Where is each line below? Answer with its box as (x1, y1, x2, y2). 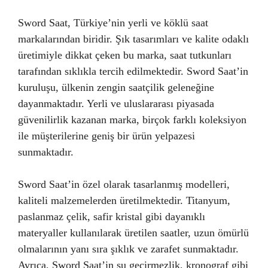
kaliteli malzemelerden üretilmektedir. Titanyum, (18, 194, 230, 206)
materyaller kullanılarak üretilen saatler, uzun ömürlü (18, 227, 249, 239)
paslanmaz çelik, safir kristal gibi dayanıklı (18, 211, 205, 223)
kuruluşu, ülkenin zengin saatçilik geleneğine (18, 81, 214, 93)
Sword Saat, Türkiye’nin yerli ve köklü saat (18, 17, 208, 29)
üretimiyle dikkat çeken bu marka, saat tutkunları (18, 49, 232, 61)
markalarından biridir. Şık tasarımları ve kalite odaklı (18, 33, 249, 45)
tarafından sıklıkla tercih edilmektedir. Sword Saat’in (18, 65, 248, 77)
